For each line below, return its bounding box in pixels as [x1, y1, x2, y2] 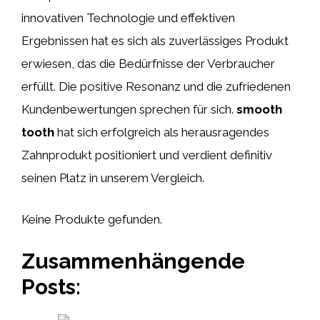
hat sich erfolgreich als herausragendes [54, 125, 269, 139]
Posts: [21, 274, 81, 299]
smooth [236, 102, 282, 116]
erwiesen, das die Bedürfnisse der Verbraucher [21, 56, 275, 71]
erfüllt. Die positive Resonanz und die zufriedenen [21, 79, 291, 94]
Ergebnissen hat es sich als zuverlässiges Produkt [21, 34, 289, 48]
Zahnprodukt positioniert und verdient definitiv [21, 148, 272, 162]
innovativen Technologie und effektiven [21, 11, 235, 25]
